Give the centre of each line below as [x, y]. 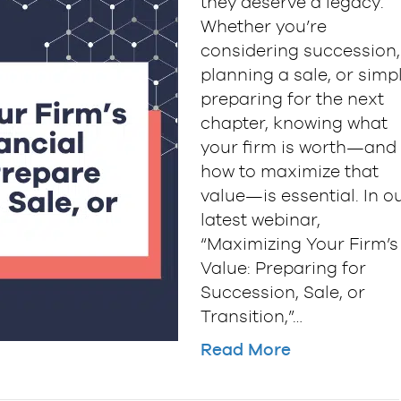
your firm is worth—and [299, 147]
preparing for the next [292, 99]
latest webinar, [260, 220]
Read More [246, 350]
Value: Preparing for [283, 268]
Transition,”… [252, 316]
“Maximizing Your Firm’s [299, 244]
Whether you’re [264, 26]
